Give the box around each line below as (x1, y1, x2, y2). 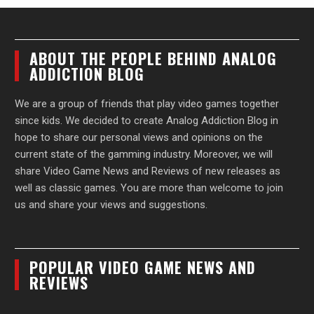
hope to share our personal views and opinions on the (15, 130, 264, 144)
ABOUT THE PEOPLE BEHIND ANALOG (29, 46, 278, 69)
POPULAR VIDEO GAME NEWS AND (29, 255, 257, 278)
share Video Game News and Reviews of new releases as (15, 164, 281, 177)
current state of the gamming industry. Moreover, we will (15, 147, 273, 161)
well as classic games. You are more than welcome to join (15, 181, 284, 194)
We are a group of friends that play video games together (15, 97, 280, 110)
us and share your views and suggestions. (15, 198, 208, 211)
